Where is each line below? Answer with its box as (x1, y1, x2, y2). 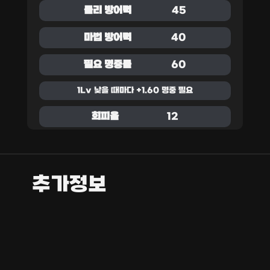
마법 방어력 (83, 32, 131, 43)
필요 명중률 (83, 59, 131, 71)
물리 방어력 (84, 5, 132, 16)
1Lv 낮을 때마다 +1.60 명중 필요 (77, 86, 193, 95)
